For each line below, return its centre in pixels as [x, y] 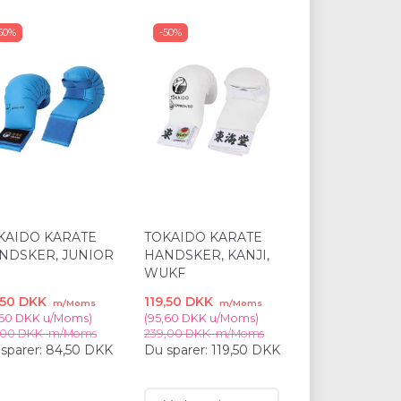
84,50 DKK [79, 350]
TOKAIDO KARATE [203, 238]
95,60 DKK [177, 319]
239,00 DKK [179, 334]
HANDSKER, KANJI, [207, 256]
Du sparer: [178, 350]
